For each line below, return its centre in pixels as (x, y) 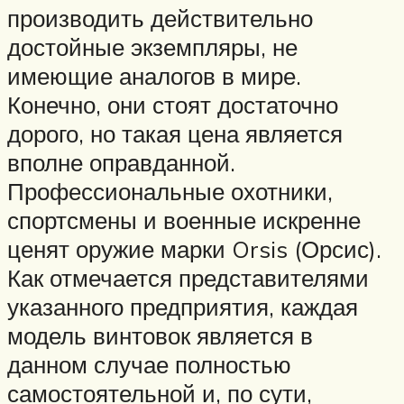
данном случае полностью (149, 364)
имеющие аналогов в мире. (154, 75)
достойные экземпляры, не (152, 46)
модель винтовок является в (160, 335)
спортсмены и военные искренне (184, 220)
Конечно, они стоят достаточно (173, 104)
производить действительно (160, 18)
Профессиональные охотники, (170, 191)
